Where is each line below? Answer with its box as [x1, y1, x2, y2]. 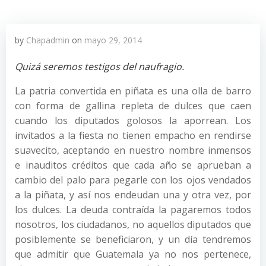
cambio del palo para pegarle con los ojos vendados [15, 173, 251, 186]
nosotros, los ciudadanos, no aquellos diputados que [15, 218, 251, 231]
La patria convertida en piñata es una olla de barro [15, 84, 251, 97]
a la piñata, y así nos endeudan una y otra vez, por [15, 188, 251, 201]
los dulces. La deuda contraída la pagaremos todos [15, 203, 251, 216]
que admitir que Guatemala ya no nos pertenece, [15, 248, 251, 261]
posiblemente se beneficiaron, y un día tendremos [15, 233, 251, 246]
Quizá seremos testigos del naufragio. [15, 60, 184, 73]
